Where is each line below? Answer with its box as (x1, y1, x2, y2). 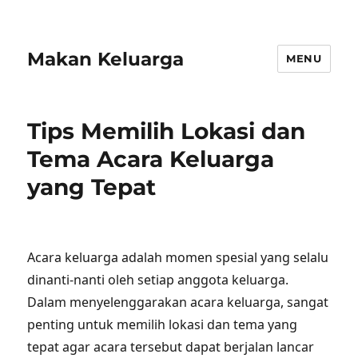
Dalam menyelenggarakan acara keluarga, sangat (27, 293, 329, 311)
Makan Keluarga (27, 47, 185, 70)
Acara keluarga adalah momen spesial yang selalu (27, 249, 329, 266)
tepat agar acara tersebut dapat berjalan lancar (27, 338, 315, 356)
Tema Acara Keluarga (27, 145, 275, 173)
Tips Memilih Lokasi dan (27, 117, 306, 145)
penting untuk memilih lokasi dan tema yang (27, 316, 298, 333)
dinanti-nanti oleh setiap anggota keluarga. (27, 271, 289, 288)
